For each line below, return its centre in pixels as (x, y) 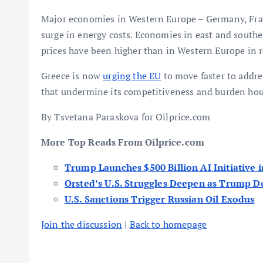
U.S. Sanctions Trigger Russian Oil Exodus (160, 199)
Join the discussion (82, 224)
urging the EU (132, 76)
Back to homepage (168, 224)
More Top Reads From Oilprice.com (123, 142)
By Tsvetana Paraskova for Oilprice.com (126, 117)
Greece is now (72, 76)
